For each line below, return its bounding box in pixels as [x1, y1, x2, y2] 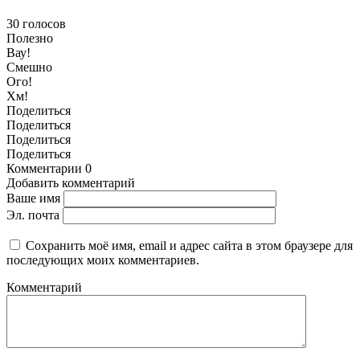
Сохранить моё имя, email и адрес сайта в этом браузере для [26, 239, 353, 253]
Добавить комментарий [6, 176, 135, 190]
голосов [22, 17, 66, 31]
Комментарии [6, 162, 82, 176]
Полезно [6, 31, 53, 46]
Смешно [6, 60, 52, 75]
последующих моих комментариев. [6, 253, 199, 268]
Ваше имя [6, 191, 60, 206]
